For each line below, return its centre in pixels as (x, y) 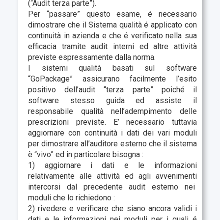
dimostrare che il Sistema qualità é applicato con (112, 25)
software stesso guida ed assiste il (112, 100)
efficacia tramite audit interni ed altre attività (112, 46)
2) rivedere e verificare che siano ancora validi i (112, 208)
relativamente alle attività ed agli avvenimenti (112, 176)
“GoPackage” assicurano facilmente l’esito (112, 79)
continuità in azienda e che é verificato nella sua (112, 35)
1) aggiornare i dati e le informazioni (112, 165)
